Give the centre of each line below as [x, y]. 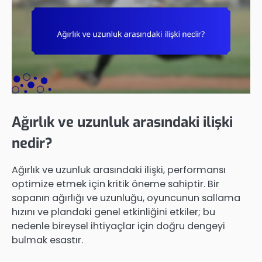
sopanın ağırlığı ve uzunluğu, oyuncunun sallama [126, 198]
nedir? [32, 143]
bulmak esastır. [47, 240]
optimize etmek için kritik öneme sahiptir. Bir [116, 184]
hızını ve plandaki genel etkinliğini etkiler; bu [113, 212]
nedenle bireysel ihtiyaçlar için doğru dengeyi [118, 226]
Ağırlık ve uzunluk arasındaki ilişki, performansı [119, 170]
